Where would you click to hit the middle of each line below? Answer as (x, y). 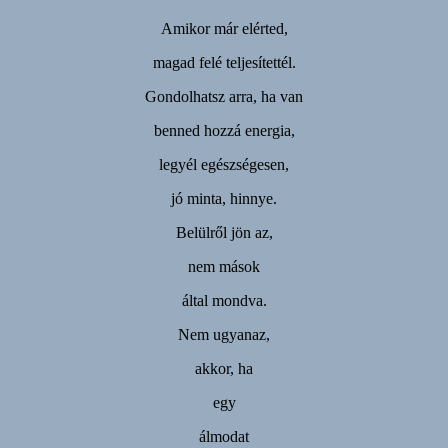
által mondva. (224, 300)
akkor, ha (224, 368)
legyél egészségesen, (224, 164)
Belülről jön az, (224, 232)
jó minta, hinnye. (224, 198)
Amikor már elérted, (224, 28)
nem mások (224, 266)
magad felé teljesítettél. (224, 62)
